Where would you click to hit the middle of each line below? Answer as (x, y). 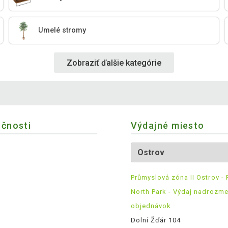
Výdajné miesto (167, 126)
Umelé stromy (62, 31)
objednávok (151, 206)
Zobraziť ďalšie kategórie (114, 63)
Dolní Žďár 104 (156, 220)
